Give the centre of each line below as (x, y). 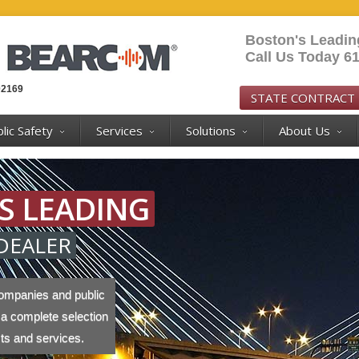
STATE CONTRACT (303, 98)
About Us (305, 131)
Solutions (211, 131)
